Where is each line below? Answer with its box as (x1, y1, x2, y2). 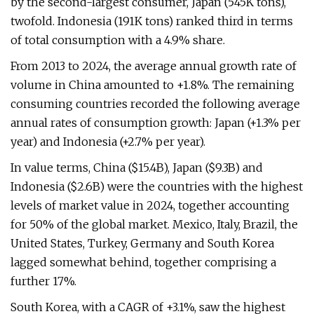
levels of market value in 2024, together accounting (11, 198, 289, 212)
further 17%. (11, 274, 76, 288)
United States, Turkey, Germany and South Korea (11, 236, 274, 250)
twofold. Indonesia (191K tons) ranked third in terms (11, 14, 293, 28)
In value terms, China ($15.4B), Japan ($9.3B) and (11, 161, 263, 175)
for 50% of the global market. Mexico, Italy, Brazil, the (11, 217, 298, 231)
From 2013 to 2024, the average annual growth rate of (11, 59, 296, 73)
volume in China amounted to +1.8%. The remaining (11, 78, 294, 92)
